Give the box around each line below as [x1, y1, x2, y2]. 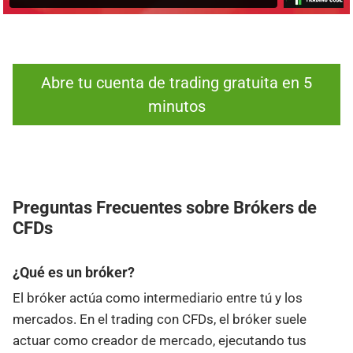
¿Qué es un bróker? [13, 264, 135, 281]
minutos [147, 97, 206, 117]
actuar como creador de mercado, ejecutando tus [13, 333, 307, 349]
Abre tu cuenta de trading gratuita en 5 [41, 73, 312, 93]
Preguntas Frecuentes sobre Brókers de [13, 198, 317, 218]
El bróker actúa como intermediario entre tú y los [13, 290, 303, 307]
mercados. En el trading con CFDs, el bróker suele [13, 311, 307, 328]
